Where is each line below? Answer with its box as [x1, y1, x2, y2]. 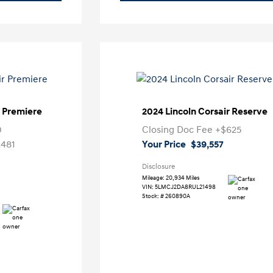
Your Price [141, 138, 186, 151]
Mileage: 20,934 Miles [141, 174, 200, 182]
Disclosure [141, 162, 175, 171]
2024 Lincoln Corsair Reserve [141, 105, 268, 118]
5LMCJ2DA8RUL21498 [154, 183, 216, 191]
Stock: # [141, 193, 164, 200]
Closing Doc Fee [141, 124, 215, 136]
